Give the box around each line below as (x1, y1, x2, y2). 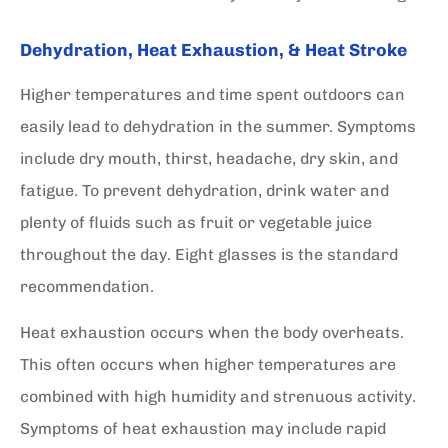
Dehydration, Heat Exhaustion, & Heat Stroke (20, 38, 407, 60)
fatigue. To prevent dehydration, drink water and (20, 180, 389, 200)
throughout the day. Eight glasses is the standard (20, 244, 398, 264)
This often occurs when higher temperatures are (20, 355, 396, 374)
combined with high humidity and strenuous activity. (20, 387, 416, 406)
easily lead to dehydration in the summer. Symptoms (20, 116, 416, 136)
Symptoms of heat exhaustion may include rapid (20, 419, 386, 438)
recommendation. (20, 276, 154, 296)
